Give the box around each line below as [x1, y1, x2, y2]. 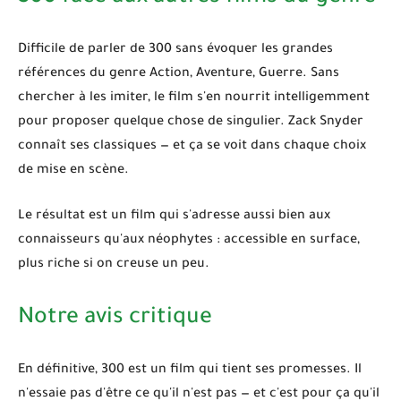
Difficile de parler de [18, 42, 149, 57]
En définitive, [18, 363, 101, 379]
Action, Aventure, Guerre [149, 66, 303, 81]
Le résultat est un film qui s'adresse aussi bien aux [18, 209, 330, 224]
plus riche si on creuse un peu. [18, 257, 209, 272]
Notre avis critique [18, 307, 212, 332]
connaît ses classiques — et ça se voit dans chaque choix [18, 139, 366, 154]
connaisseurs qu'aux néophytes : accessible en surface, [18, 233, 360, 248]
